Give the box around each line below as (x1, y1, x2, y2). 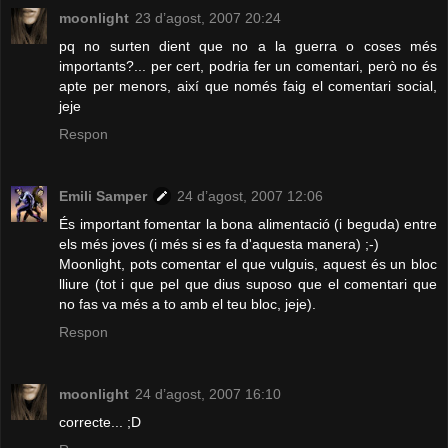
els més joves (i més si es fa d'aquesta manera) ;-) (59, 235, 379, 252)
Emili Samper (59, 187, 147, 204)
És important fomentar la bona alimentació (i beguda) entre (59, 215, 437, 232)
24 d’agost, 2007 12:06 (177, 187, 323, 204)
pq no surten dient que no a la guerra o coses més (59, 37, 437, 54)
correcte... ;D (59, 413, 141, 430)
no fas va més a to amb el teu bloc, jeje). (59, 295, 316, 312)
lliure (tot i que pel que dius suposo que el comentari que (59, 275, 437, 292)
